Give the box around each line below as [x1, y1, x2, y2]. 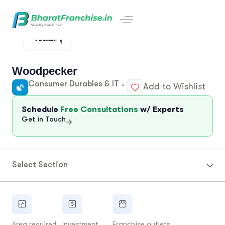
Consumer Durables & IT [28, 79, 119, 88]
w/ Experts [138, 104, 184, 114]
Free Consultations [60, 104, 138, 114]
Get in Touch [22, 115, 66, 123]
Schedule [22, 104, 60, 114]
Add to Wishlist [143, 81, 205, 91]
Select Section [12, 160, 68, 169]
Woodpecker [12, 65, 77, 77]
